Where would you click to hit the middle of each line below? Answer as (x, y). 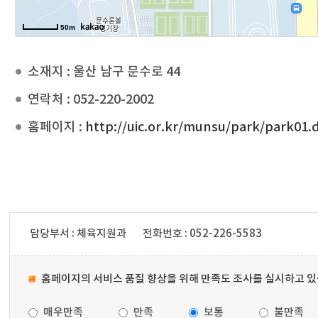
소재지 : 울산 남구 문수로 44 (104, 72)
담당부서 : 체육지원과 (78, 234)
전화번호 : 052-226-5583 (203, 234)
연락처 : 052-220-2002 (91, 99)
